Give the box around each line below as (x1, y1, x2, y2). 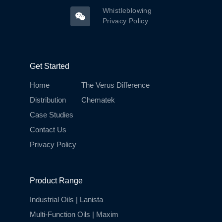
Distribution (30, 95, 66, 104)
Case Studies (30, 110, 73, 119)
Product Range (30, 176, 83, 185)
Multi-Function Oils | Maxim (30, 210, 118, 219)
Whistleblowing (102, 6, 152, 14)
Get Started (30, 61, 69, 70)
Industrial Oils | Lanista (30, 195, 103, 204)
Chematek (81, 95, 115, 104)
